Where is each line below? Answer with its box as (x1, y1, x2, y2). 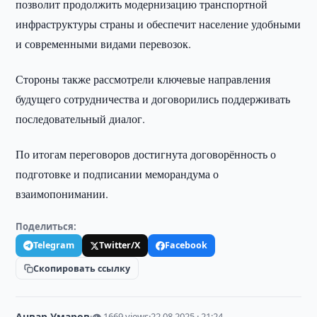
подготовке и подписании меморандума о (16, 166, 219, 181)
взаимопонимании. (16, 186, 109, 201)
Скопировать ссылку (33, 262, 131, 275)
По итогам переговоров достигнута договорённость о (16, 146, 277, 161)
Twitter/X (99, 239, 141, 251)
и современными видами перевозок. (16, 36, 192, 51)
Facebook (165, 239, 208, 251)
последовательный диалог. (16, 111, 146, 126)
